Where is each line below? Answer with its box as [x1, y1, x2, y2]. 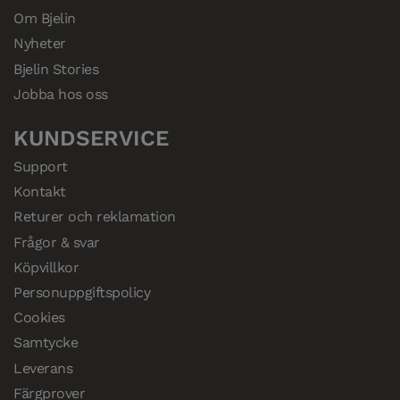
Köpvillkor [13, 258, 79, 276]
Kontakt [13, 183, 66, 201]
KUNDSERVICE [13, 125, 169, 152]
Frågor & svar [13, 233, 100, 251]
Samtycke [13, 334, 79, 352]
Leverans [13, 359, 73, 377]
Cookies [13, 309, 65, 327]
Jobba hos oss [13, 85, 108, 103]
